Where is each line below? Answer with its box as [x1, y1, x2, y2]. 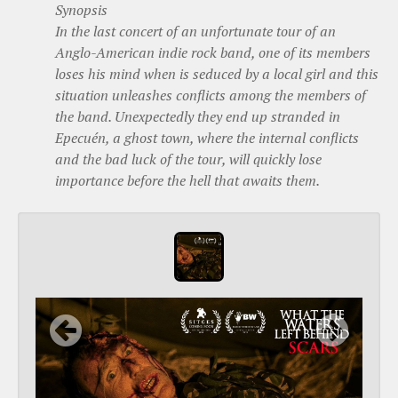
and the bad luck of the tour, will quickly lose [55, 148, 322, 169]
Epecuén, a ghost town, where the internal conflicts [55, 127, 359, 147]
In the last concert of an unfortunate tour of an [55, 20, 336, 41]
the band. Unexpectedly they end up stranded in [55, 106, 340, 126]
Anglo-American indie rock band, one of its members [55, 42, 370, 62]
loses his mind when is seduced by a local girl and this [55, 63, 378, 84]
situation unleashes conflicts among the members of [55, 84, 366, 105]
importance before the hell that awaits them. [55, 170, 320, 190]
